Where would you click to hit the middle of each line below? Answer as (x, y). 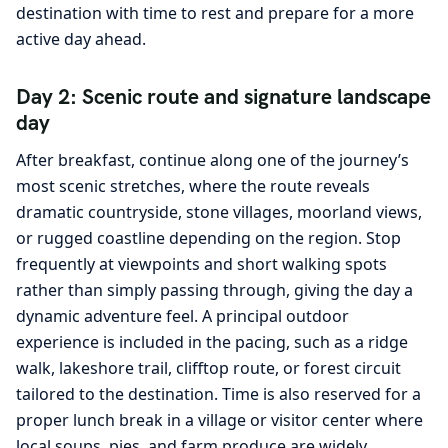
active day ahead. (81, 39)
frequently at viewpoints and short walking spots (201, 263)
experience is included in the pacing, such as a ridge (212, 341)
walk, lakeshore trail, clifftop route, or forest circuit (208, 367)
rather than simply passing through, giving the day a (214, 289)
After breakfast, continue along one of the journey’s (212, 159)
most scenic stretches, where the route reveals (193, 185)
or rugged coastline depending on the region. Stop (208, 237)
